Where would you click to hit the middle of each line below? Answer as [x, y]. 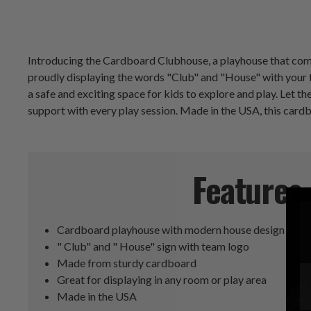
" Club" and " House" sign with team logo [153, 246]
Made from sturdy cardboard [127, 263]
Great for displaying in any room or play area [162, 280]
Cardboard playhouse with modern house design [171, 230]
